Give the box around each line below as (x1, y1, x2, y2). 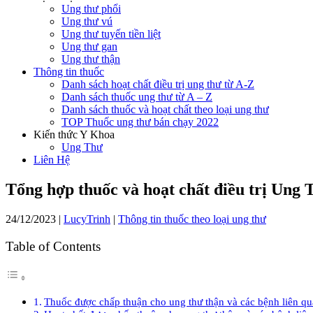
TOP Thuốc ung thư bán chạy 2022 (61, 116, 219, 128)
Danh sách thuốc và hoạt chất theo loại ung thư (61, 103, 269, 115)
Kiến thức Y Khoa (34, 129, 115, 140)
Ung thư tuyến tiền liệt (61, 28, 161, 40)
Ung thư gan (61, 41, 117, 52)
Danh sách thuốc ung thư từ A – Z (61, 91, 212, 103)
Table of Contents (6, 239, 101, 254)
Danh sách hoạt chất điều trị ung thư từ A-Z (61, 78, 254, 90)
